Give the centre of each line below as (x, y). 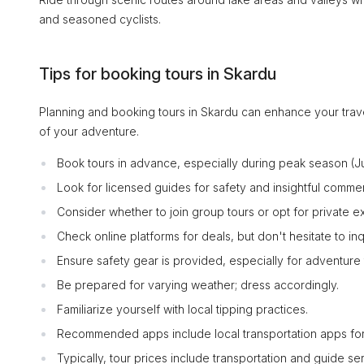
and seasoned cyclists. (100, 19)
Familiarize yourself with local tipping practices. (182, 309)
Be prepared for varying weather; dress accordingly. (198, 285)
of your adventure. (89, 131)
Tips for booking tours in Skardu (158, 74)
